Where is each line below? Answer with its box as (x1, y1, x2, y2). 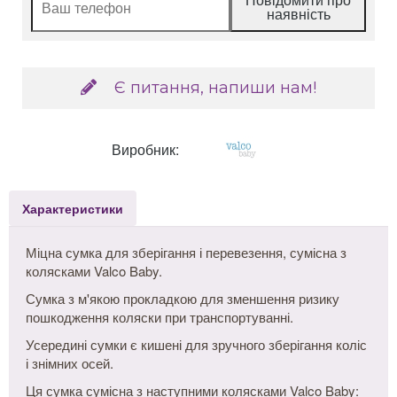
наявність (266, 4, 331, 24)
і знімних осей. (26, 354, 113, 372)
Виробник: (112, 139, 179, 160)
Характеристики (22, 199, 123, 217)
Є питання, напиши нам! (114, 78, 316, 97)
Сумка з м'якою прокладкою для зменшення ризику (26, 289, 339, 307)
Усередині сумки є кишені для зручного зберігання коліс (26, 335, 367, 354)
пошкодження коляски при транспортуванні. (26, 307, 293, 326)
